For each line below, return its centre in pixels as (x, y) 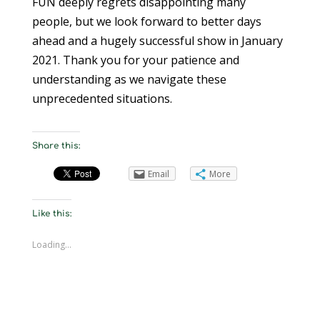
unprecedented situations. (102, 98)
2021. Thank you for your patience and (135, 60)
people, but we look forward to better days (146, 21)
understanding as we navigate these (129, 79)
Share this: (56, 145)
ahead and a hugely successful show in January (157, 40)
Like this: (51, 213)
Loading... (51, 244)
